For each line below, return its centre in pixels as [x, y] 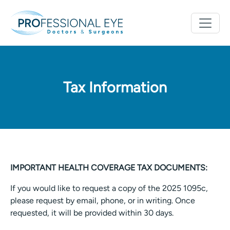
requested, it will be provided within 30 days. [92, 213]
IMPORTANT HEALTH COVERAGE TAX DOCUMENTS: [109, 168]
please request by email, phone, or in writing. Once [103, 200]
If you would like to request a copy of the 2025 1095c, [109, 188]
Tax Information [115, 87]
